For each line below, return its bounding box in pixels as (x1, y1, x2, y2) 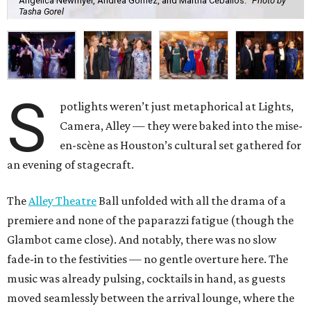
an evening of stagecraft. (7, 158, 134, 172)
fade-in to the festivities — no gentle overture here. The (7, 252, 288, 267)
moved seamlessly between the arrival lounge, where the (7, 291, 294, 305)
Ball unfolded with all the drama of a (96, 194, 286, 208)
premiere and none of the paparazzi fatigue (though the (7, 213, 294, 228)
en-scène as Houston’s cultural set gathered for (60, 138, 302, 153)
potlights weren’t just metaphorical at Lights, (60, 99, 294, 114)
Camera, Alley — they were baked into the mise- (60, 119, 303, 133)
